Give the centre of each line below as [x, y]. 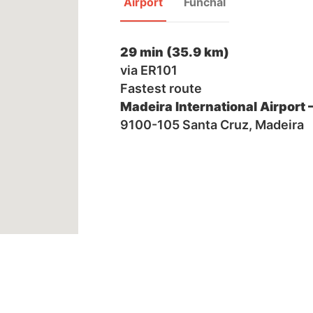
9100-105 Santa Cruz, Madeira [212, 125]
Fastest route [161, 89]
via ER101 [149, 71]
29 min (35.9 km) [175, 52]
